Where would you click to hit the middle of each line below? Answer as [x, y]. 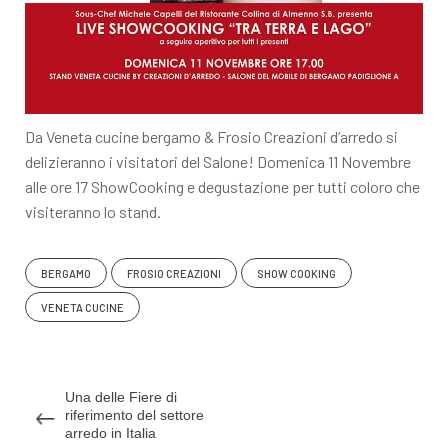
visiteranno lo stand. [93, 211]
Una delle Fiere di [121, 396]
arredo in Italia [110, 432]
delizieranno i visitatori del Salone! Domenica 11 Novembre [218, 161]
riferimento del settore [134, 414]
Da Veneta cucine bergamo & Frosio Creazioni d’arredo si [211, 136]
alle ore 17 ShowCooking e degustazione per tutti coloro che [222, 186]
